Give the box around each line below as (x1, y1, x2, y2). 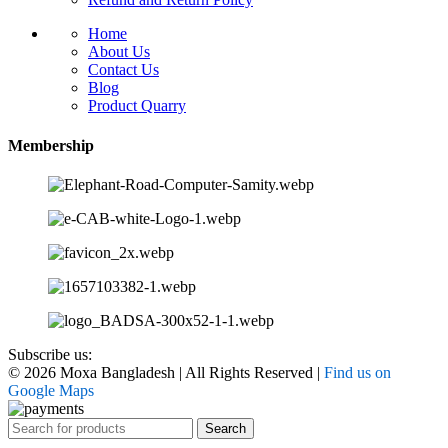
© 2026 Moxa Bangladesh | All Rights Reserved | (8, 364, 324, 381)
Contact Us (88, 61, 159, 79)
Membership (8, 136, 94, 154)
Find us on (324, 364, 391, 381)
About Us (88, 43, 150, 61)
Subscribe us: (8, 346, 92, 363)
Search (205, 421, 246, 436)
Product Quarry (88, 97, 186, 115)
